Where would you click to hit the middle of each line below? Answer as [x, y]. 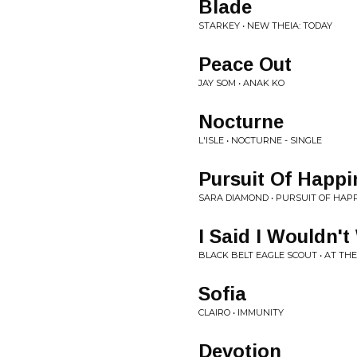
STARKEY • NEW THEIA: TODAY [265, 25]
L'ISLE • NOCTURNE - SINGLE [260, 140]
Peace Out [245, 64]
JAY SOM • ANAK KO [241, 83]
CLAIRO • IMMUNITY [241, 312]
